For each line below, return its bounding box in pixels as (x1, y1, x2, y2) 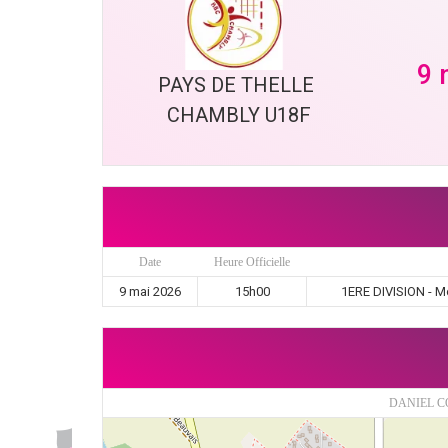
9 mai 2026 (119, 284, 181, 299)
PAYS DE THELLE (158, 73, 320, 97)
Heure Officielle (213, 255, 290, 269)
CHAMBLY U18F (166, 103, 311, 127)
